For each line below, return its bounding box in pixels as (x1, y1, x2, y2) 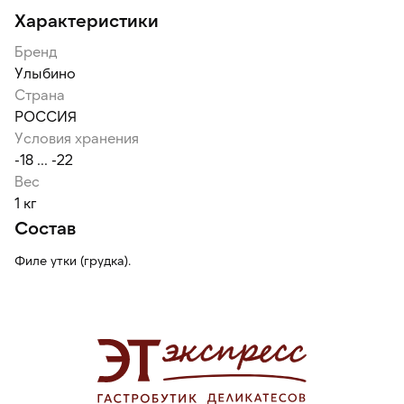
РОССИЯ (14, 107, 77, 124)
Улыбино (14, 64, 76, 81)
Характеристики (14, 9, 159, 31)
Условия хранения (14, 129, 139, 146)
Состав (14, 216, 76, 238)
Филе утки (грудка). (14, 252, 131, 268)
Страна (14, 86, 65, 103)
